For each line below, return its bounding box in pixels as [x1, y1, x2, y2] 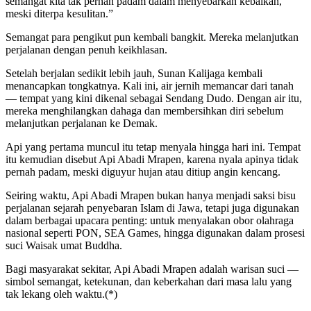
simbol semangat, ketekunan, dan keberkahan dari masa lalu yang [6, 275, 292, 287]
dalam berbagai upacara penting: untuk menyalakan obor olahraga [6, 214, 294, 226]
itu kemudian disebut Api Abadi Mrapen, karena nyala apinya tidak [6, 153, 299, 165]
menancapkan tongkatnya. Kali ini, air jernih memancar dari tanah [6, 79, 294, 92]
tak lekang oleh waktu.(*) [6, 287, 117, 300]
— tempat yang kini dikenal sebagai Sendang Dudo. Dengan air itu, [6, 92, 302, 104]
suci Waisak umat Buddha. [6, 239, 122, 251]
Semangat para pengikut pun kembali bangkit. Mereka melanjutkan [6, 31, 299, 43]
